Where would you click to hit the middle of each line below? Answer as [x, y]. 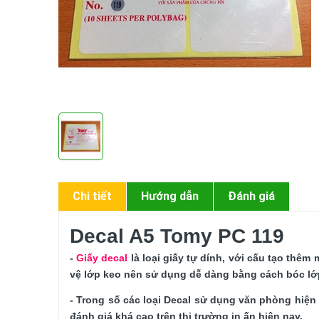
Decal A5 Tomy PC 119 [177, 236]
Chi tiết [92, 196]
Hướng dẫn [170, 196]
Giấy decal [102, 258]
